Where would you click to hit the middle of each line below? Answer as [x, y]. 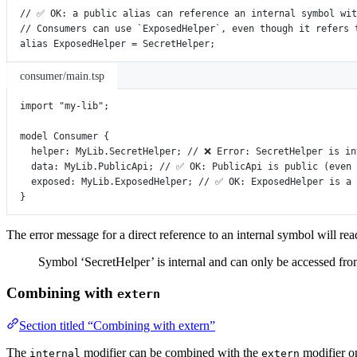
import [37, 106]
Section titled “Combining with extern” [117, 325]
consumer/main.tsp [62, 76]
